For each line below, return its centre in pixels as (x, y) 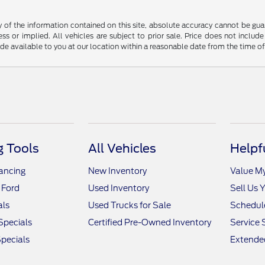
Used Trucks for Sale (130, 206)
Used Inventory (119, 188)
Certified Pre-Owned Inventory (150, 223)
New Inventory (118, 171)
